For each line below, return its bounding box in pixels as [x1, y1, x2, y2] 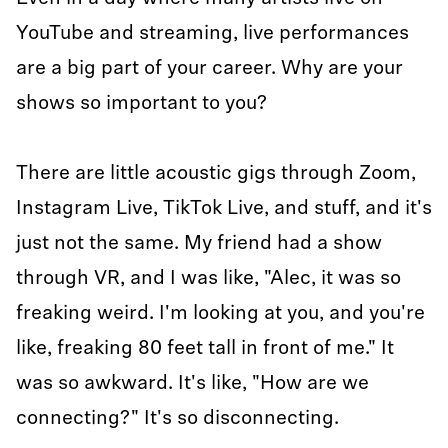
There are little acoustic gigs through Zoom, [16, 164, 416, 184]
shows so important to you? [16, 94, 267, 114]
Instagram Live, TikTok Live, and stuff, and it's [16, 199, 432, 219]
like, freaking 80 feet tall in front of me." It [16, 339, 394, 359]
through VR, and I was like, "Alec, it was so [16, 269, 401, 289]
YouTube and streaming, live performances [16, 24, 409, 44]
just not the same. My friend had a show [16, 234, 382, 254]
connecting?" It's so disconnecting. [16, 409, 339, 429]
